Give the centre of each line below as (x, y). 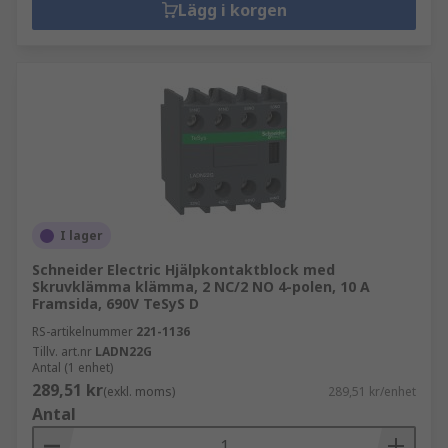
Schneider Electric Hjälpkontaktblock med (183, 269)
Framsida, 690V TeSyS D (115, 303)
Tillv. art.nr (62, 351)
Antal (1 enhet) (72, 367)
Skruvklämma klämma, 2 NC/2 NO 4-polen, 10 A (201, 286)
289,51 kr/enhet (372, 391)
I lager (81, 235)
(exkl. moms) (139, 391)
